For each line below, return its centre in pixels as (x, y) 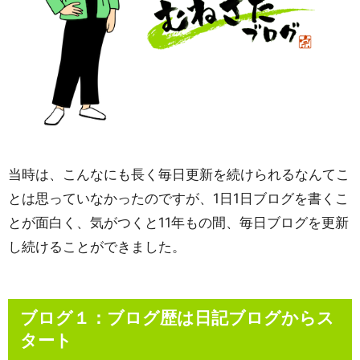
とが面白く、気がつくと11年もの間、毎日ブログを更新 (178, 223)
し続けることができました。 (97, 247)
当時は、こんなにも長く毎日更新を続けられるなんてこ (179, 175)
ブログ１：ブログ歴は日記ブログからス (177, 318)
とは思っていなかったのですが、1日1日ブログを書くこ (178, 199)
